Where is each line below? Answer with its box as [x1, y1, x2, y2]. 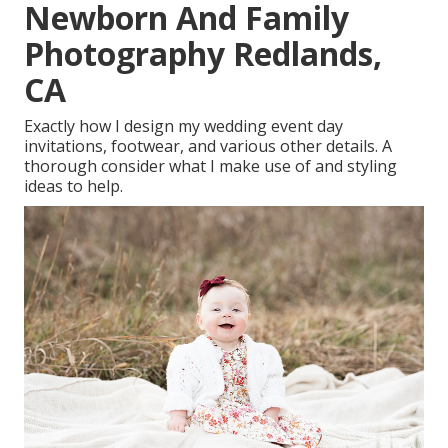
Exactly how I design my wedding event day [24, 115, 343, 138]
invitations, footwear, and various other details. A [24, 135, 392, 158]
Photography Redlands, [24, 32, 382, 76]
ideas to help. [24, 175, 123, 198]
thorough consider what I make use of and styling [24, 155, 397, 178]
